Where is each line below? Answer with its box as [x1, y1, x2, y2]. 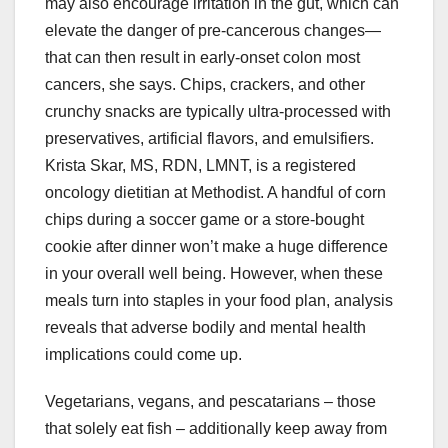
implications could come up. [45, 346, 242, 364]
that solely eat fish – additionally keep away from [45, 420, 387, 438]
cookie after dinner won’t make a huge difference [45, 238, 388, 256]
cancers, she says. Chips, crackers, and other [45, 76, 365, 94]
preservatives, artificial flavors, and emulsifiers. [45, 130, 374, 148]
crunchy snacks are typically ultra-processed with [45, 103, 391, 121]
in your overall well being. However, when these [45, 265, 383, 283]
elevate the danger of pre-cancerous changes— [45, 22, 381, 40]
